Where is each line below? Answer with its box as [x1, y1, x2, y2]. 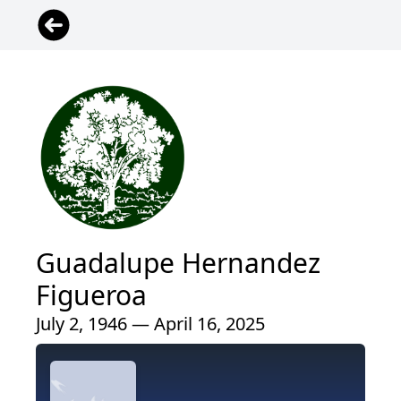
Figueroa [36, 277, 147, 313]
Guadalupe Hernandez [36, 244, 320, 281]
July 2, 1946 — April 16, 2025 [36, 311, 265, 336]
